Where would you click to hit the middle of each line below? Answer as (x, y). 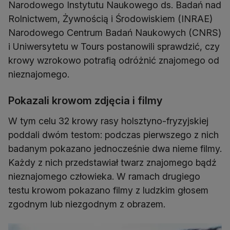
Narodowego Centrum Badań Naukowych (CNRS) (115, 33)
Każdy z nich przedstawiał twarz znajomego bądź (112, 163)
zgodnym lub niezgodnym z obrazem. (87, 204)
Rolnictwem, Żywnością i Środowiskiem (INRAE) (110, 19)
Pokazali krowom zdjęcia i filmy (85, 101)
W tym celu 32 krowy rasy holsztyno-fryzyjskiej (108, 121)
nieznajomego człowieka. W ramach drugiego (104, 177)
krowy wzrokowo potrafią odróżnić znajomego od (114, 61)
